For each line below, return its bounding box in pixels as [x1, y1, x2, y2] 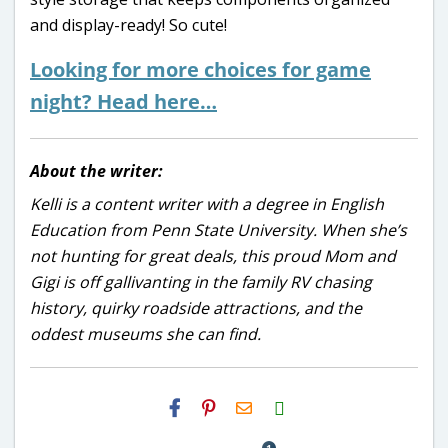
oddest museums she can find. [30, 322, 261, 345]
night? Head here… [30, 87, 217, 115]
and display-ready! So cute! [30, 13, 227, 36]
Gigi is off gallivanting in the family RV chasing [30, 270, 372, 293]
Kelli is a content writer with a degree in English [30, 192, 384, 215]
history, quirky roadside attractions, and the [30, 296, 362, 319]
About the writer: [30, 159, 163, 182]
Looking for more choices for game [30, 55, 371, 83]
